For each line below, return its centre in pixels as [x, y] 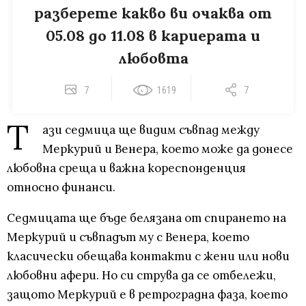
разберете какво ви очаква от [153, 13]
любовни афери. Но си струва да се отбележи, [141, 276]
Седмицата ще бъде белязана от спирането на [147, 218]
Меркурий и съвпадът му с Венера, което [128, 237]
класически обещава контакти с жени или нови [148, 256]
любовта [153, 58]
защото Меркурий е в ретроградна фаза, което [147, 295]
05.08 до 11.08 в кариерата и [153, 36]
